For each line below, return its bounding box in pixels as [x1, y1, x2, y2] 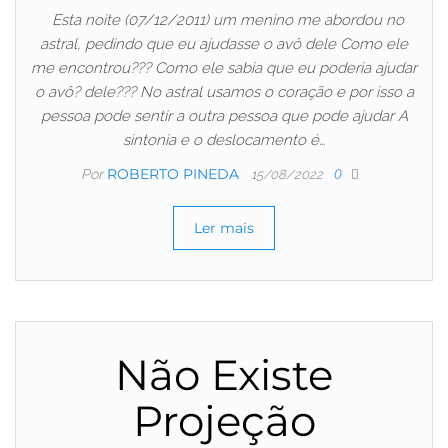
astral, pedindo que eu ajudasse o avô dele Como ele [40, 35, 408, 54]
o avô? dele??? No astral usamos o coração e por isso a [34, 83, 414, 102]
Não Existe [115, 349, 333, 402]
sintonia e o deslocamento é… [123, 131, 325, 150]
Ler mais [194, 219, 254, 238]
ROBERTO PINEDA [107, 165, 243, 184]
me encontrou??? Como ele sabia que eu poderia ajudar [31, 59, 417, 78]
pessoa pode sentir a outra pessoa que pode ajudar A [40, 107, 408, 126]
